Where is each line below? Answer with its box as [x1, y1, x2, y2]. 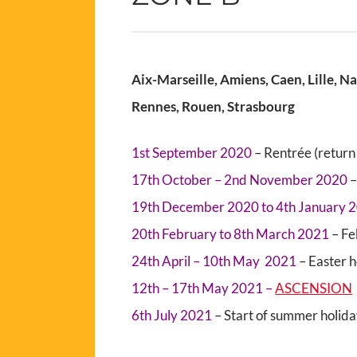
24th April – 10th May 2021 [131, 253, 300, 270]
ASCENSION [275, 280, 353, 297]
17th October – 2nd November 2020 [131, 171, 351, 189]
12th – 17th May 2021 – [131, 280, 276, 297]
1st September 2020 [131, 144, 253, 162]
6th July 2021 [131, 307, 215, 324]
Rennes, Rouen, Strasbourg [131, 98, 296, 116]
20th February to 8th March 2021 [131, 226, 330, 243]
